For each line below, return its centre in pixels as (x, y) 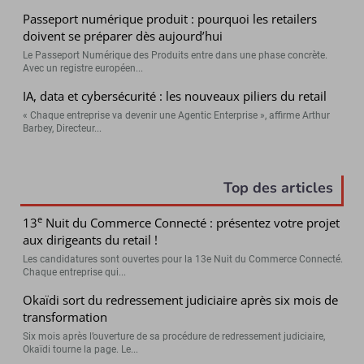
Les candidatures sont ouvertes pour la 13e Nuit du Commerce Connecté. (183, 259)
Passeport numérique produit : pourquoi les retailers (170, 18)
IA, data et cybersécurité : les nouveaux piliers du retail (175, 95)
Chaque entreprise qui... (75, 272)
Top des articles (278, 187)
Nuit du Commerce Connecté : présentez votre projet (191, 222)
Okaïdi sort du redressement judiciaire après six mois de (181, 299)
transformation (65, 316)
